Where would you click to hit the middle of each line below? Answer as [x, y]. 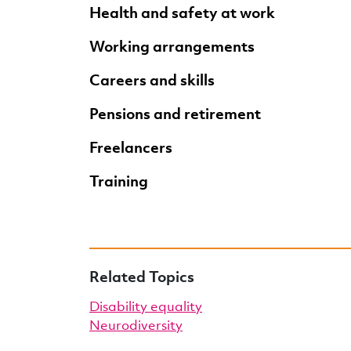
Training [119, 181]
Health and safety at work [182, 12]
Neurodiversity [136, 325]
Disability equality [146, 306]
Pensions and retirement [175, 113]
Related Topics [142, 276]
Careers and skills [152, 80]
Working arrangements [172, 46]
